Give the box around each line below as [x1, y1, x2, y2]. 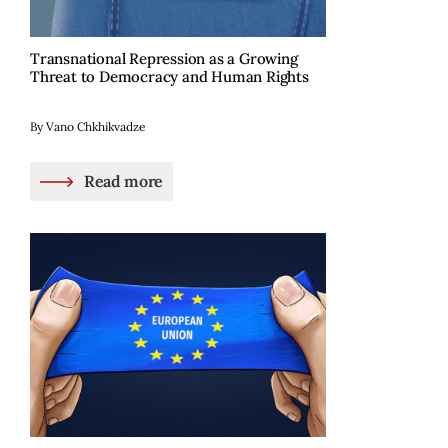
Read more [83, 171, 163, 192]
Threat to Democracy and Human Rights [30, 66, 309, 86]
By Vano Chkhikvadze [30, 118, 146, 134]
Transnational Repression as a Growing [30, 48, 298, 68]
